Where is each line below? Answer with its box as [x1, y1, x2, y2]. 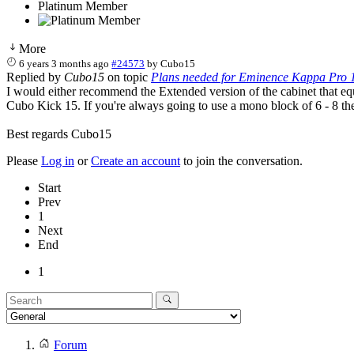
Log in [41, 153, 74, 168]
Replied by [6, 70, 64, 84]
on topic [104, 70, 151, 84]
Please [6, 153, 41, 168]
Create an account [91, 153, 180, 168]
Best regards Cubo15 [6, 126, 111, 141]
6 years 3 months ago [19, 57, 110, 70]
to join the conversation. [180, 153, 303, 168]
